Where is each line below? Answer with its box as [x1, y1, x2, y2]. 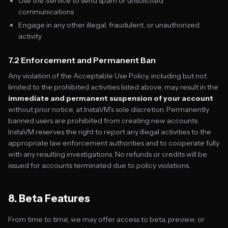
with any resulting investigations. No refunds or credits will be [8, 150, 207, 159]
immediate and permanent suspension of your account [8, 94, 213, 103]
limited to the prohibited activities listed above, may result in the [8, 82, 218, 92]
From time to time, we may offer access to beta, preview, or [8, 215, 205, 224]
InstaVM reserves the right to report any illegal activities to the [8, 127, 211, 136]
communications [18, 7, 74, 16]
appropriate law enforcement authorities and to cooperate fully [8, 138, 219, 148]
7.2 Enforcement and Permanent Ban [8, 55, 156, 65]
